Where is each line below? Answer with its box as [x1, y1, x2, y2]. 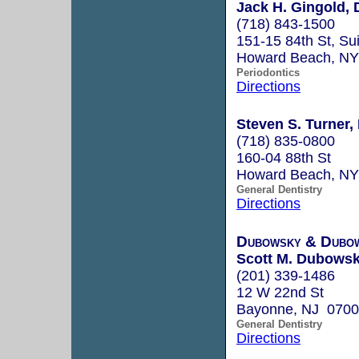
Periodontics [236, 66, 300, 79]
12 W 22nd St [236, 284, 324, 301]
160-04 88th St [236, 149, 331, 166]
